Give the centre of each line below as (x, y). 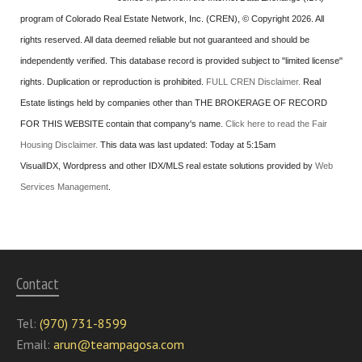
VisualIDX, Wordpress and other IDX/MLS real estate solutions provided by (168, 166)
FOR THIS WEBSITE (62, 124)
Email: (35, 345)
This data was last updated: (154, 145)
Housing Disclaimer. (59, 145)
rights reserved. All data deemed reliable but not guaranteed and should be (165, 40)
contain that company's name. (164, 124)
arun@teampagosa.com (119, 345)
